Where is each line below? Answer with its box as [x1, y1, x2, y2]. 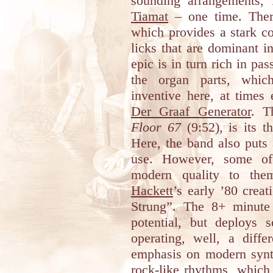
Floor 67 [131, 119, 181, 135]
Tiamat [131, 9, 168, 24]
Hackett [131, 183, 173, 198]
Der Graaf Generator [131, 104, 251, 119]
